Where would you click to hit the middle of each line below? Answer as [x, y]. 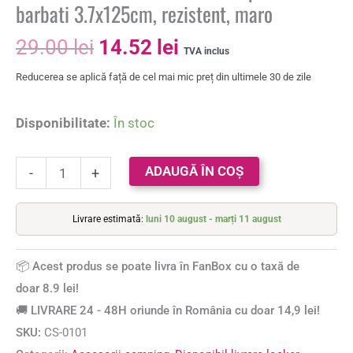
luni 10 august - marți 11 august [213, 219]
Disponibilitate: [63, 123]
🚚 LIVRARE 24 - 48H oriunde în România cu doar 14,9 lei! [168, 311]
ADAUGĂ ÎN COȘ [194, 171]
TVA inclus [206, 51]
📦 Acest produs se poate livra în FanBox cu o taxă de [158, 267]
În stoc [134, 123]
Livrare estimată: [109, 219]
